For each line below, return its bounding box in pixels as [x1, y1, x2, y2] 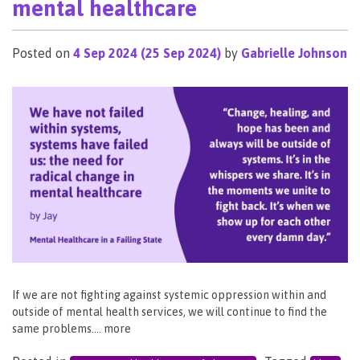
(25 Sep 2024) [137, 46, 224, 61]
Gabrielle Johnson [241, 46, 347, 61]
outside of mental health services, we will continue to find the [12, 305, 327, 319]
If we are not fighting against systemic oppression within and [12, 288, 326, 302]
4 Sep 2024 [73, 46, 137, 61]
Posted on [12, 46, 73, 61]
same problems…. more [12, 322, 131, 336]
